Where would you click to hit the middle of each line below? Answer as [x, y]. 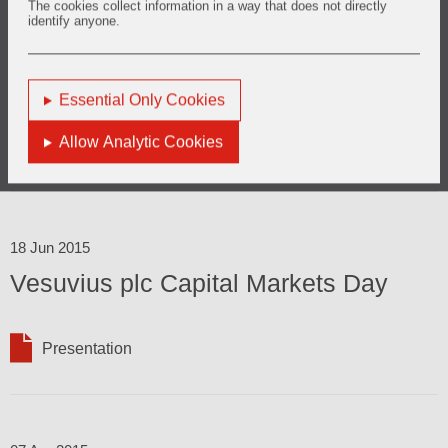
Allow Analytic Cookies [141, 142]
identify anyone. [74, 21]
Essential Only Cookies [142, 100]
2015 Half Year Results [139, 79]
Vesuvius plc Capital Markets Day [199, 282]
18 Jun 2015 [50, 247]
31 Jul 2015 [47, 44]
